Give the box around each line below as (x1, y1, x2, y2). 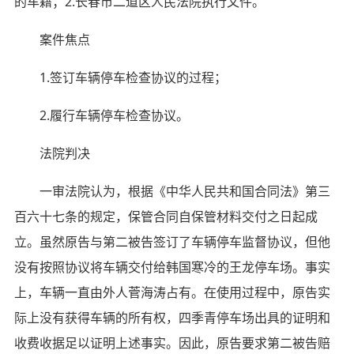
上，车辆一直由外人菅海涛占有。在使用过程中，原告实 (13, 283, 330, 301)
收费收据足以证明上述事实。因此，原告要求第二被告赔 (13, 333, 330, 352)
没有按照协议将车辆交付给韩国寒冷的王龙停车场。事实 (13, 258, 330, 276)
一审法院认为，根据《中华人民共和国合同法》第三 (13, 182, 330, 200)
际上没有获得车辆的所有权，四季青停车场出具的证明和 (13, 308, 330, 326)
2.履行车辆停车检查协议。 (13, 106, 189, 124)
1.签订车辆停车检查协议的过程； (13, 68, 227, 86)
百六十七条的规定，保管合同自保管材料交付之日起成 (13, 207, 318, 225)
